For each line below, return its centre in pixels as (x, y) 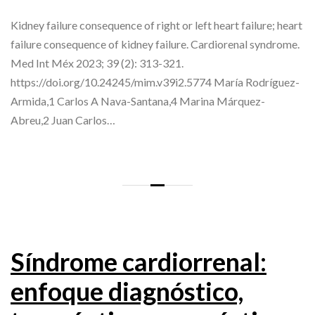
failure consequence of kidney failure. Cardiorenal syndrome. (155, 44)
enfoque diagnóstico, (127, 291)
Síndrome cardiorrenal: (139, 262)
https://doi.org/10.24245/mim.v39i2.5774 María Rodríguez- (155, 82)
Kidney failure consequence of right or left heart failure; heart (156, 25)
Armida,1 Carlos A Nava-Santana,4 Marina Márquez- (138, 101)
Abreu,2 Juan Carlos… (63, 120)
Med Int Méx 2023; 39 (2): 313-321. (97, 63)
